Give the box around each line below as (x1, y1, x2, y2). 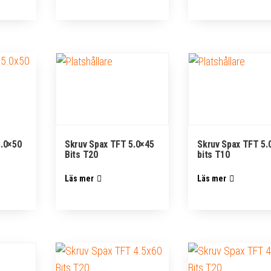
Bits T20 (65, 149, 98, 161)
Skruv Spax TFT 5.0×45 (65, 139, 154, 151)
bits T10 (197, 149, 230, 161)
